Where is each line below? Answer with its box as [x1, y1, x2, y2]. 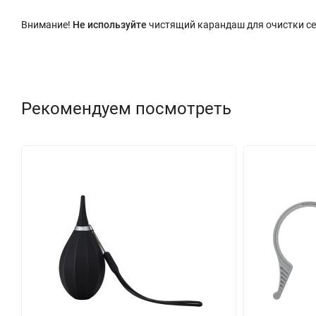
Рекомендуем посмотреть [21, 99, 231, 119]
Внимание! [21, 19, 73, 31]
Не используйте [73, 19, 147, 31]
